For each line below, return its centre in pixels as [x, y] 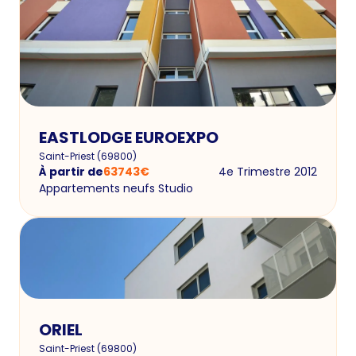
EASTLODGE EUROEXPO [129, 138]
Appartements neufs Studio [116, 189]
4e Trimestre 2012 [268, 172]
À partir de [71, 172]
